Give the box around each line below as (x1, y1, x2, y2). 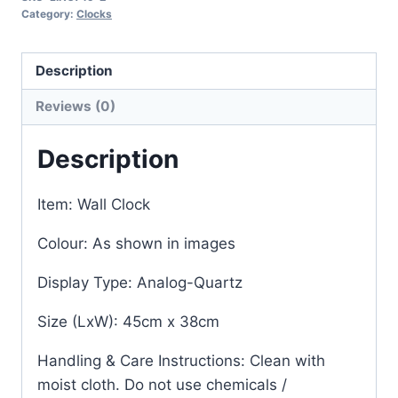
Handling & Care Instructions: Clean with (37, 351, 325, 370)
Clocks (76, 7, 112, 21)
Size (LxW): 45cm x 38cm (37, 312, 219, 330)
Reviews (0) (36, 98, 116, 115)
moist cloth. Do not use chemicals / (37, 375, 287, 394)
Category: (21, 7, 76, 21)
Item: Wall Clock (37, 195, 150, 213)
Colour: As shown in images (37, 234, 235, 252)
